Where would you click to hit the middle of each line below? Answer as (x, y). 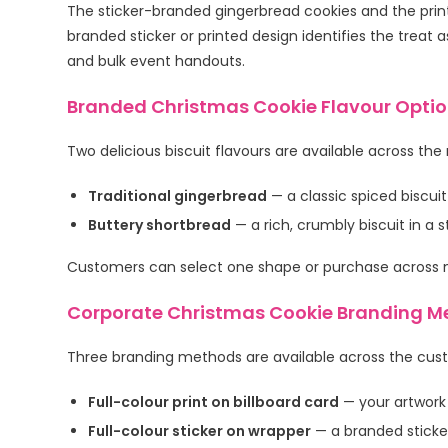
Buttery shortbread (160, 225)
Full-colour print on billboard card (214, 402)
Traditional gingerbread (178, 196)
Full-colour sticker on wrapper (200, 431)
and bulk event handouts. (156, 61)
